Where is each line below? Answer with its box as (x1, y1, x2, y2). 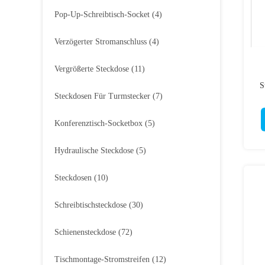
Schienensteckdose (54, 228, 116, 237)
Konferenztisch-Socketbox (54, 119, 143, 128)
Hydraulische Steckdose (54, 146, 134, 155)
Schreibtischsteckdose (54, 201, 127, 209)
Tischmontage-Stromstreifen (54, 255, 150, 264)
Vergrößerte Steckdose (54, 64, 129, 73)
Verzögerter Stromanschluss (54, 37, 147, 46)
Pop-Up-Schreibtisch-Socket (54, 10, 150, 19)
